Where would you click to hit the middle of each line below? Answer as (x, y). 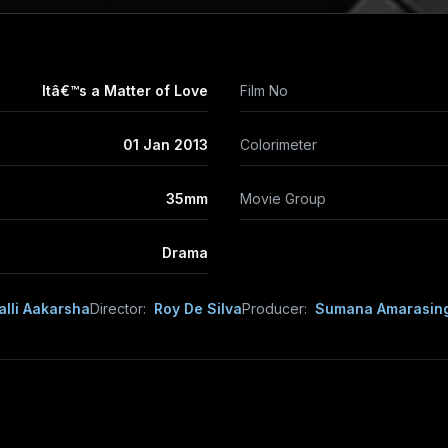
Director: (118, 308)
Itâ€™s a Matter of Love (125, 90)
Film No (264, 90)
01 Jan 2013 (165, 144)
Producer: (274, 308)
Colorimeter (278, 144)
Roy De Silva (198, 308)
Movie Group (283, 198)
